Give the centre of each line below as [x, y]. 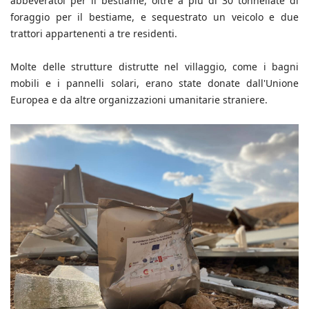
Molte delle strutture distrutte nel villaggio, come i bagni [154, 67]
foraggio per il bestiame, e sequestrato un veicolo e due [154, 17]
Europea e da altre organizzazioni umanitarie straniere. [140, 100]
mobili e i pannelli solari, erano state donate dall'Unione [154, 83]
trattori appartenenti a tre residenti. [94, 34]
